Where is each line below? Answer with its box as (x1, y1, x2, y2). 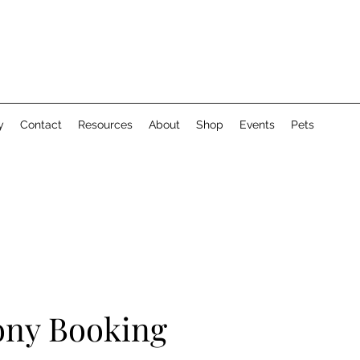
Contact (20, 118, 62, 131)
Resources (78, 118, 133, 131)
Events (239, 118, 275, 131)
